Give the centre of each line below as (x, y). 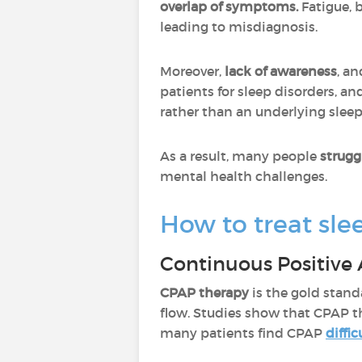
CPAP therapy (204, 293)
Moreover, (192, 71)
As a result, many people (240, 156)
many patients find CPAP (241, 333)
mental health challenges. (244, 176)
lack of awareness (281, 71)
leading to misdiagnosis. (239, 27)
